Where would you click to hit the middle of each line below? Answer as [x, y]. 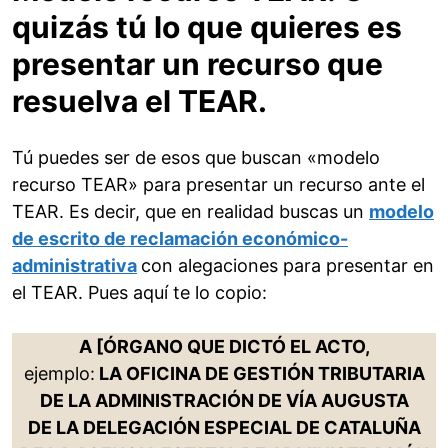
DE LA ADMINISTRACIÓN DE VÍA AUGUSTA [224, 401]
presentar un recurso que [197, 64]
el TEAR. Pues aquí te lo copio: [139, 293]
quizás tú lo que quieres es [207, 27]
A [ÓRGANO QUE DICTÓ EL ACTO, [224, 347]
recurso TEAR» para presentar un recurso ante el [218, 185]
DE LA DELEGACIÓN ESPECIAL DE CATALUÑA [224, 428]
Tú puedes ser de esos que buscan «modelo [196, 158]
